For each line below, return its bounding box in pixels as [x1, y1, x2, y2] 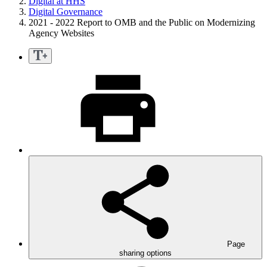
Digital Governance [29, 7, 103, 17]
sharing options [119, 249, 172, 258]
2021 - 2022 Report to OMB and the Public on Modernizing [29, 17, 255, 28]
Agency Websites [29, 28, 94, 39]
